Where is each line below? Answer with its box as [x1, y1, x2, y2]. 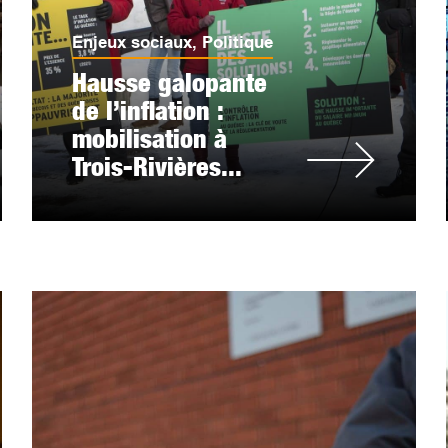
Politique [202, 33, 274, 52]
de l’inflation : [72, 95, 224, 126]
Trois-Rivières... [72, 151, 243, 182]
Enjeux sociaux [72, 33, 193, 52]
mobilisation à [72, 123, 228, 154]
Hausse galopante [72, 67, 268, 98]
